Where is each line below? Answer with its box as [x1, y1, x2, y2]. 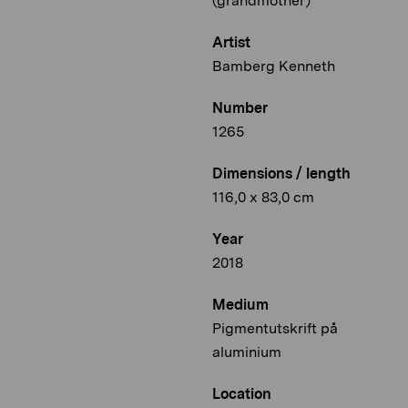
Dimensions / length [212, 165, 351, 183]
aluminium [212, 343, 281, 362]
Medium [212, 296, 269, 314]
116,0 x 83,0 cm [212, 189, 314, 207]
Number [212, 99, 268, 117]
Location [212, 385, 271, 403]
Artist [212, 34, 250, 52]
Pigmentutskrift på [212, 320, 338, 338]
